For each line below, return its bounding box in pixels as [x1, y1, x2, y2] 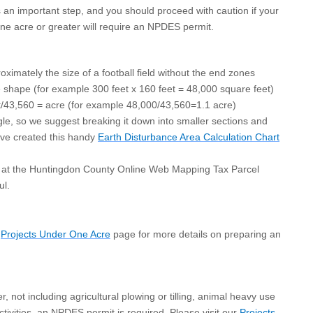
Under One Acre [39, 228, 110, 240]
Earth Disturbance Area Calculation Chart [98, 131, 279, 143]
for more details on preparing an [138, 228, 281, 240]
